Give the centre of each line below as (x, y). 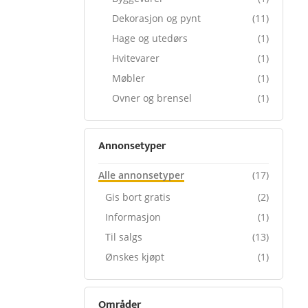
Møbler (129, 78)
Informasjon (133, 217)
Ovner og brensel (152, 98)
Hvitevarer (136, 58)
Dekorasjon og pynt (156, 18)
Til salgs (124, 237)
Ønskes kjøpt (135, 257)
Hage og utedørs (150, 38)
